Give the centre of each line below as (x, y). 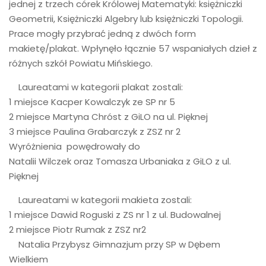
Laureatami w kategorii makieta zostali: (100, 199)
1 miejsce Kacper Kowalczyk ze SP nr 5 (92, 102)
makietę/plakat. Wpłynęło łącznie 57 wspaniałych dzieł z (133, 48)
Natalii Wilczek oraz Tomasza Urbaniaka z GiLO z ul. (120, 161)
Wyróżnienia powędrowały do (75, 146)
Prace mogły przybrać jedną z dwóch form (102, 33)
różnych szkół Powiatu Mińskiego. (81, 63)
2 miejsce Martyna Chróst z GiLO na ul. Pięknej (108, 116)
